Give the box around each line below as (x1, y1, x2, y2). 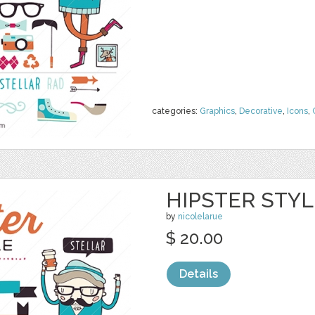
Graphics (200, 106, 235, 116)
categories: (152, 106, 200, 116)
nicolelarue (178, 212, 223, 221)
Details (179, 267, 218, 281)
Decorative (239, 106, 283, 116)
